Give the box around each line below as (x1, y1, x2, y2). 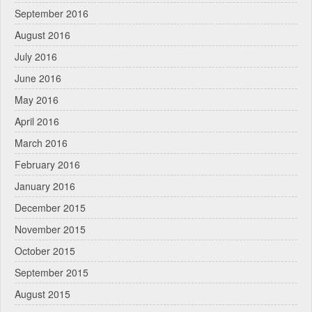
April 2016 (15, 114, 59, 128)
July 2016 (15, 49, 57, 63)
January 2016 (15, 178, 75, 193)
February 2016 (15, 157, 80, 171)
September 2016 (15, 6, 88, 20)
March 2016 (15, 135, 68, 150)
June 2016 (15, 70, 61, 85)
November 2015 (15, 221, 86, 236)
